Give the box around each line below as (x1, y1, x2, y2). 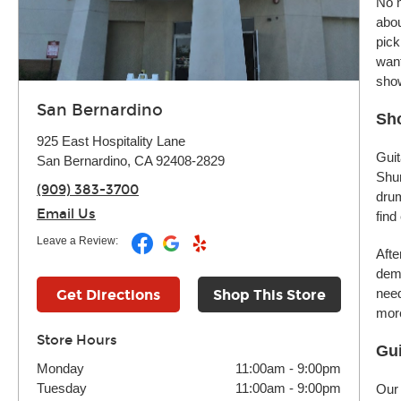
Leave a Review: (37, 235, 118, 247)
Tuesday (37, 380, 87, 396)
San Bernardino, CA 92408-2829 (37, 153, 225, 168)
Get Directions (56, 286, 160, 303)
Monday (37, 361, 84, 376)
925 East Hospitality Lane (37, 133, 185, 149)
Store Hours (37, 332, 117, 348)
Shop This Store (213, 286, 326, 303)
